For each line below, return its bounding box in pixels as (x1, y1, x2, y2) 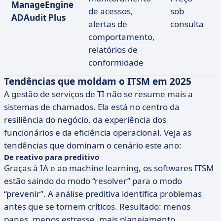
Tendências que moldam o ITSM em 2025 (4, 75, 191, 88)
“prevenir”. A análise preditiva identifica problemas (4, 188, 202, 199)
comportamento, (88, 31, 155, 42)
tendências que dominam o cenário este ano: (4, 140, 182, 151)
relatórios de (88, 44, 138, 55)
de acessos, (88, 5, 133, 17)
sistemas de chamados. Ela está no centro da (4, 101, 180, 112)
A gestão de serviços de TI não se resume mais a (4, 88, 193, 100)
